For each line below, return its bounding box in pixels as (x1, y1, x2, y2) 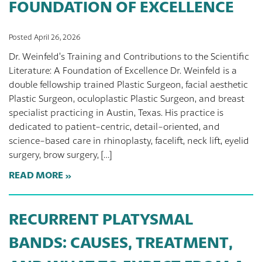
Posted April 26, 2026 (9, 33, 81, 42)
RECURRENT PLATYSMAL (9, 209, 193, 229)
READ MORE (9, 169, 63, 181)
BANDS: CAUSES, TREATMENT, (9, 232, 233, 252)
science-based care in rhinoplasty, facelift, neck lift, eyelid (9, 135, 249, 146)
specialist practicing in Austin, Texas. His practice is (9, 107, 223, 118)
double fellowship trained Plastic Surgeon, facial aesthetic (9, 79, 248, 90)
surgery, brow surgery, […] (9, 149, 112, 160)
